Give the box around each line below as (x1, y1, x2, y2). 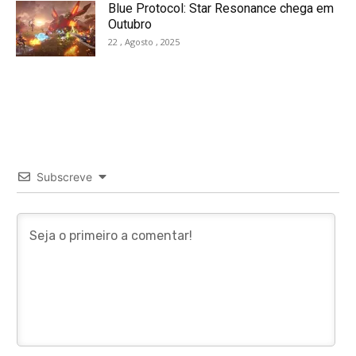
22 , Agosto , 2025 (108, 36, 180, 48)
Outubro (108, 17, 152, 33)
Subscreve (37, 170, 92, 184)
